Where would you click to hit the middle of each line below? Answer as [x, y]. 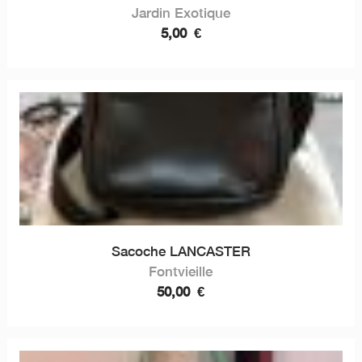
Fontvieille [181, 271]
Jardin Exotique [181, 13]
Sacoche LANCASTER [181, 251]
